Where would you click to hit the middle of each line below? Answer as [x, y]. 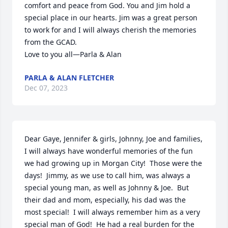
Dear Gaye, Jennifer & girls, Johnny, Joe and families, [113, 139]
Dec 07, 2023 [46, 88]
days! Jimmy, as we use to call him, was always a [107, 175]
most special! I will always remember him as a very [112, 212]
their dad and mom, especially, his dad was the [105, 200]
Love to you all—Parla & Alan [73, 54]
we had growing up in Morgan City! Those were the [113, 163]
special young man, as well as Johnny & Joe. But [107, 188]
